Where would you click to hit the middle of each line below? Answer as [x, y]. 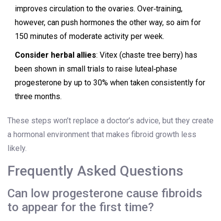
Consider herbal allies [55, 55]
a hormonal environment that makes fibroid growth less [102, 135]
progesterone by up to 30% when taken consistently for [110, 83]
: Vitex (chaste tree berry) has [147, 55]
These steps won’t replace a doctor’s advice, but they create [110, 121]
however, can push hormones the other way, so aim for [108, 23]
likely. [17, 148]
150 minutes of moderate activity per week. [90, 37]
